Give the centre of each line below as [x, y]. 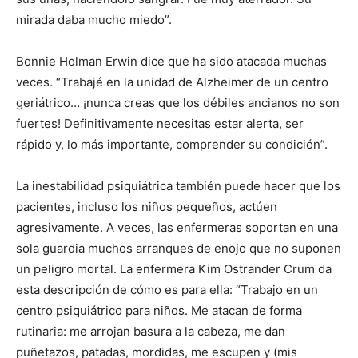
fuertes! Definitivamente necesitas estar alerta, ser [160, 123]
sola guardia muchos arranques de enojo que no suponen [179, 248]
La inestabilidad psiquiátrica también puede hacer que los [178, 185]
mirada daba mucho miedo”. [94, 19]
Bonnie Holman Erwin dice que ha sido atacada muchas [171, 61]
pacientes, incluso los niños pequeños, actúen [147, 206]
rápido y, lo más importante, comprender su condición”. [172, 144]
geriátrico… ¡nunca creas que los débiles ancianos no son [178, 102]
